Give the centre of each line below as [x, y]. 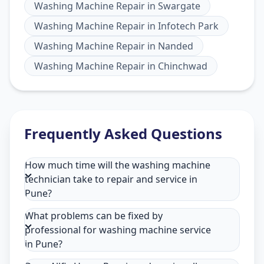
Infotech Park [188, 26]
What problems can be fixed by [94, 215]
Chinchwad [183, 66]
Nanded [176, 46]
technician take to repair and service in [111, 179]
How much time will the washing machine [118, 165]
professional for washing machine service [118, 230]
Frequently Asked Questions [123, 133]
